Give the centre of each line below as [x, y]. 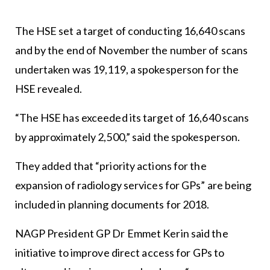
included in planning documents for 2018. [113, 204]
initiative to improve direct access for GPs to [120, 253]
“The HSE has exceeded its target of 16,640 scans [132, 118]
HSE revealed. [48, 89]
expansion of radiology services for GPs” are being [133, 185]
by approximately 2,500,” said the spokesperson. [127, 137]
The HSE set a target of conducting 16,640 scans [130, 31]
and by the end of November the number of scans [131, 50]
